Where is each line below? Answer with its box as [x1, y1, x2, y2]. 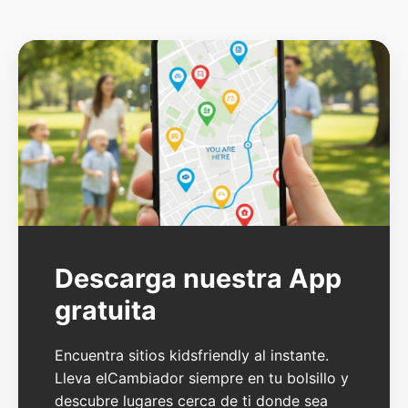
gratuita [55, 293, 157, 326]
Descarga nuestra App [55, 261, 342, 294]
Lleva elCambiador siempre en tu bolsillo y [55, 368, 349, 387]
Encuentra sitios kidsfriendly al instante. [55, 345, 329, 364]
